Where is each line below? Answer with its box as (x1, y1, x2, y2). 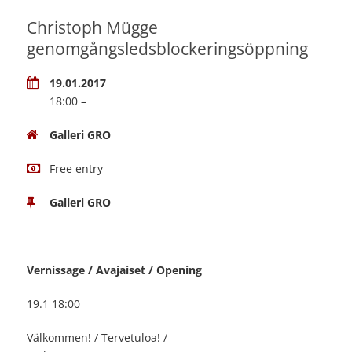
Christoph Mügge (27, 16, 158, 39)
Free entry (49, 161, 103, 177)
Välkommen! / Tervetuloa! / (27, 330, 167, 346)
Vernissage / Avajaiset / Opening (27, 262, 202, 278)
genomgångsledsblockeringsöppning (27, 38, 308, 60)
